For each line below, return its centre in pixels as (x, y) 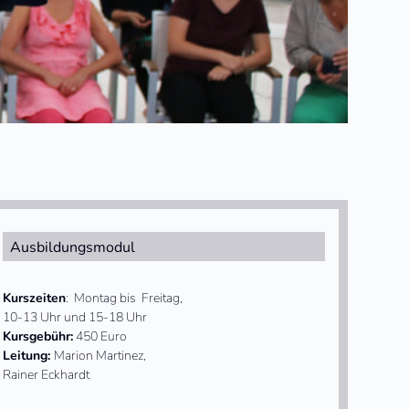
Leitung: (28, 355)
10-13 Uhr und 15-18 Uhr (74, 317)
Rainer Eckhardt (46, 374)
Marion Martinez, (100, 355)
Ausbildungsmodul (72, 247)
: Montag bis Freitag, (124, 298)
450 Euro (100, 336)
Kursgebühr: (37, 336)
